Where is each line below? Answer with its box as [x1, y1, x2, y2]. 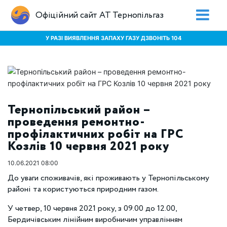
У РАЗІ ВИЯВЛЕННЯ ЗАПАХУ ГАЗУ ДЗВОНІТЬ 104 [46, 34, 181, 42]
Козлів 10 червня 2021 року [8, 138, 169, 156]
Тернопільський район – [8, 101, 150, 119]
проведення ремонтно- [8, 113, 145, 131]
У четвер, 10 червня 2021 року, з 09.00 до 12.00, [8, 203, 177, 214]
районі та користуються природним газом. [8, 183, 160, 195]
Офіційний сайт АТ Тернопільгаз [35, 9, 164, 22]
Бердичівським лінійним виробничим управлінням [8, 214, 182, 225]
